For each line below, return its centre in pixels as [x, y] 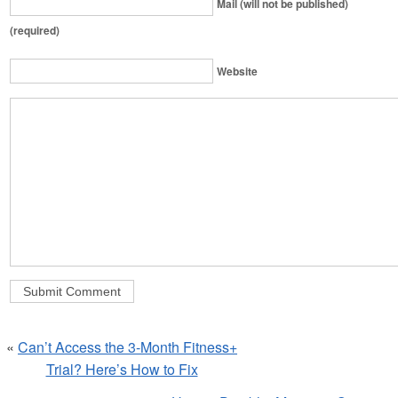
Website [237, 72]
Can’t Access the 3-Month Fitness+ [127, 347]
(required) [35, 31]
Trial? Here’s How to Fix [122, 370]
